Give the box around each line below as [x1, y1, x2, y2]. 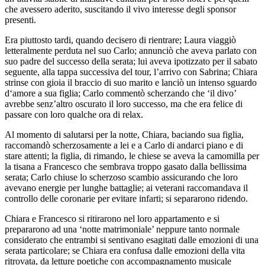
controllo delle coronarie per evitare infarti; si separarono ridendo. [5, 193, 248, 203]
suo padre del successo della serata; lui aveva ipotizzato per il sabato [5, 56, 257, 66]
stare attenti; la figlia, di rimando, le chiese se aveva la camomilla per [5, 150, 259, 161]
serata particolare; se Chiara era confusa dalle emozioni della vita [5, 245, 245, 256]
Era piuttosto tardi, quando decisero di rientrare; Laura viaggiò [5, 34, 236, 45]
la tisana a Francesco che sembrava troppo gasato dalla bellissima [5, 161, 247, 172]
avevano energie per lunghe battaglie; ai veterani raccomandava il [5, 182, 248, 193]
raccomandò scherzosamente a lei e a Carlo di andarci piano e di [5, 140, 243, 150]
